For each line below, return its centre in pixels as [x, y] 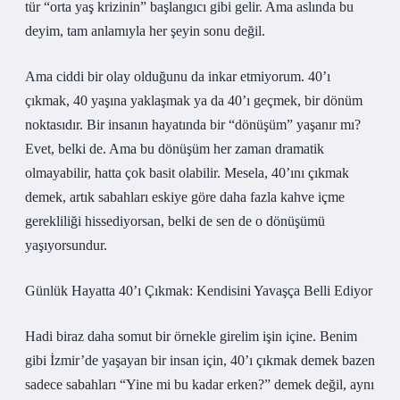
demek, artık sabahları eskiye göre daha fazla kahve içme [185, 197]
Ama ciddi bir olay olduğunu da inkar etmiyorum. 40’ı [178, 76]
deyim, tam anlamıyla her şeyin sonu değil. [145, 31]
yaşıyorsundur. [66, 245]
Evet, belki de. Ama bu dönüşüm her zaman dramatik [175, 149]
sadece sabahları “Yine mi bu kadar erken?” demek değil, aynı [200, 384]
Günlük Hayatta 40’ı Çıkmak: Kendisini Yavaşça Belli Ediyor [199, 291]
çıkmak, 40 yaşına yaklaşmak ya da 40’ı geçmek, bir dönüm [194, 100]
